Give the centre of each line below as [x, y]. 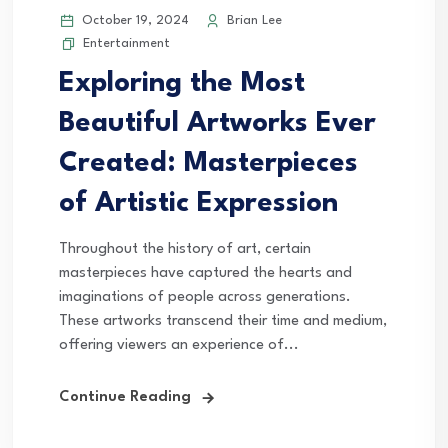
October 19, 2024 [133, 21]
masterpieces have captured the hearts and [205, 274]
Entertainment [126, 44]
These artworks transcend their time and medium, [223, 322]
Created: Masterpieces [208, 164]
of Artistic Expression [198, 204]
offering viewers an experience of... [179, 346]
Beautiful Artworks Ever [217, 124]
